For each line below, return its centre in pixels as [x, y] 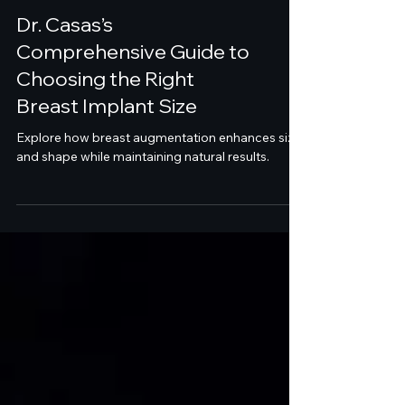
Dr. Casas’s [65, 57]
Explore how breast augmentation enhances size [159, 170]
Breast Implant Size [107, 138]
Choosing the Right [105, 111]
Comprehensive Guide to [133, 84]
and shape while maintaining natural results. [143, 189]
